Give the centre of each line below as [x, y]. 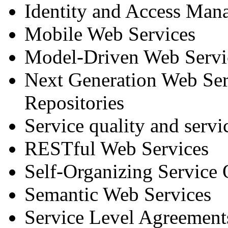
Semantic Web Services [118, 194]
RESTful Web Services [117, 148]
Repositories [74, 102]
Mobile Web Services [110, 34]
